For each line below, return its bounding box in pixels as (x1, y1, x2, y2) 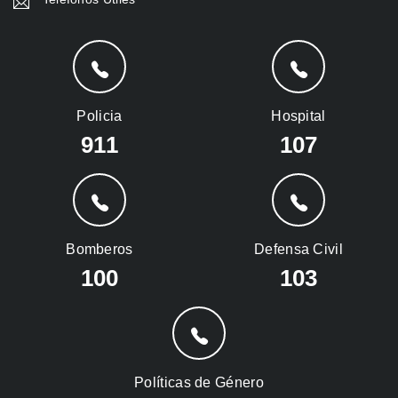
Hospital (271, 108, 326, 124)
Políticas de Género (134, 375, 264, 391)
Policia (76, 108, 123, 124)
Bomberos (66, 242, 133, 258)
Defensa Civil (254, 242, 343, 258)
